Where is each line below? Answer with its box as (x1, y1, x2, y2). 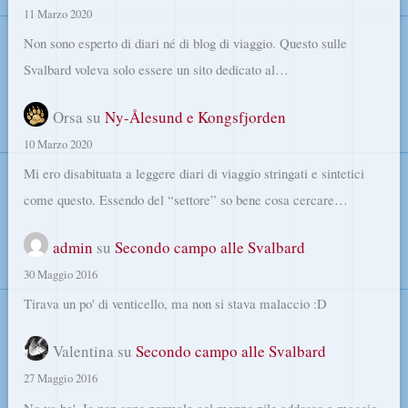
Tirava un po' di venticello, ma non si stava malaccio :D (24, 294, 328, 313)
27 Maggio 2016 (24, 371, 98, 387)
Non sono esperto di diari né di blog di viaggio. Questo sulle (24, 34, 348, 53)
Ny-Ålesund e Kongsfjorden (105, 106, 287, 127)
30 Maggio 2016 (24, 267, 98, 282)
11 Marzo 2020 (24, 5, 93, 22)
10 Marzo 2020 (24, 136, 93, 152)
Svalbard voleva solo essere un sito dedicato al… (24, 60, 290, 79)
